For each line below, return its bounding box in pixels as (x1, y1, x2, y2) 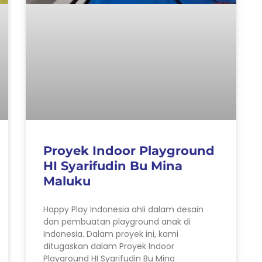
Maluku (43, 173, 91, 188)
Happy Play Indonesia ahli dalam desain (43, 203, 204, 215)
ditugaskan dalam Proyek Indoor (43, 240, 174, 252)
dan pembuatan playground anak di (43, 215, 191, 227)
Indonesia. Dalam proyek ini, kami (43, 227, 178, 240)
